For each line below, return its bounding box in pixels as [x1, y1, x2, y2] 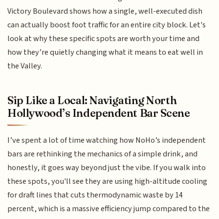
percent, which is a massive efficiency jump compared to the [7, 202, 210, 215]
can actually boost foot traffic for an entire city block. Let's [7, 19, 206, 31]
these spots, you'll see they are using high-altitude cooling [7, 175, 208, 187]
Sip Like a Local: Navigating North [7, 93, 177, 107]
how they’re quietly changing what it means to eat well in [7, 46, 203, 59]
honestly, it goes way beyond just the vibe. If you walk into [7, 161, 206, 174]
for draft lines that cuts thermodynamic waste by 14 [7, 189, 183, 201]
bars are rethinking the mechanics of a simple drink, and [7, 148, 198, 160]
